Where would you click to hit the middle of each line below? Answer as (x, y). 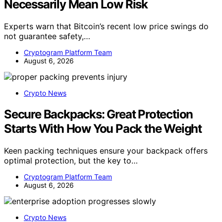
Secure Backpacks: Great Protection (99, 114)
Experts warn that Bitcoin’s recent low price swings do (106, 27)
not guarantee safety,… (47, 36)
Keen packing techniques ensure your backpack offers (106, 151)
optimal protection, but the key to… (71, 161)
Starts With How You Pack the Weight (103, 129)
